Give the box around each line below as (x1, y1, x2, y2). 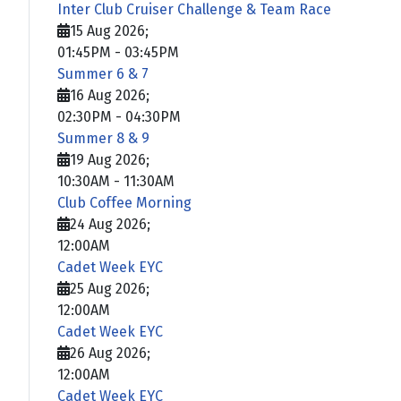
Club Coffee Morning (57, 193, 192, 211)
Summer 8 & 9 (57, 129, 149, 147)
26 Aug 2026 (70, 344, 147, 362)
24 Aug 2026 (70, 215, 147, 233)
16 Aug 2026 (70, 86, 146, 104)
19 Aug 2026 (70, 150, 146, 168)
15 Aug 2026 (70, 21, 145, 39)
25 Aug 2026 (70, 279, 146, 297)
